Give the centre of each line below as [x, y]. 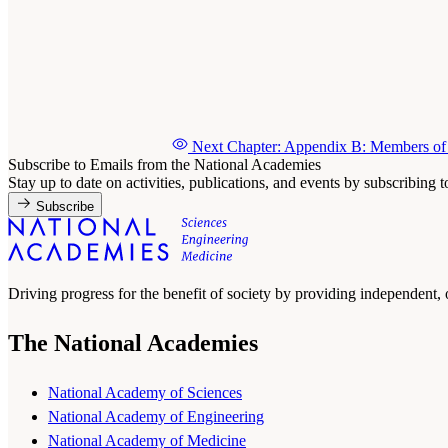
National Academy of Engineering [156, 416]
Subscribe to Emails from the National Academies [164, 164]
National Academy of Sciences [145, 392]
